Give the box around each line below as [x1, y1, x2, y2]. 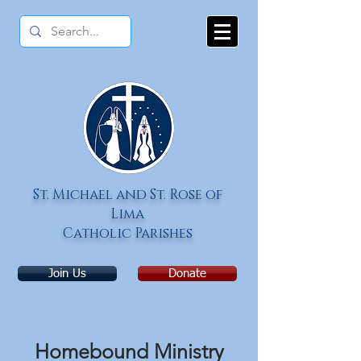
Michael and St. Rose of [48, 185, 222, 204]
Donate [168, 268, 206, 280]
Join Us [48, 268, 86, 280]
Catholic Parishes [62, 224, 193, 243]
